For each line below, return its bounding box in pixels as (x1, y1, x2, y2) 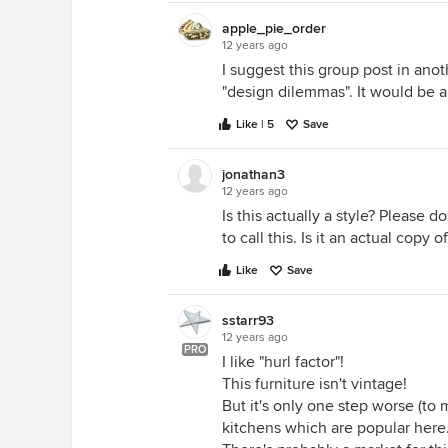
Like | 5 (236, 117, 274, 132)
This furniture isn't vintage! (222, 374, 407, 394)
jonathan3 (222, 166, 285, 183)
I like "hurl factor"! (222, 352, 344, 372)
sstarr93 (222, 312, 274, 329)
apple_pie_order (222, 20, 326, 37)
